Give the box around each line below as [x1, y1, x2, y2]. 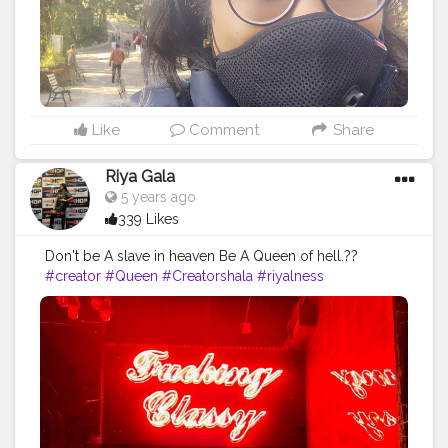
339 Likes [118, 211, 179, 228]
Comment [185, 121, 260, 140]
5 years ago [117, 189, 196, 206]
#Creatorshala [162, 268, 253, 285]
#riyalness [257, 268, 324, 285]
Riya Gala [105, 167, 175, 187]
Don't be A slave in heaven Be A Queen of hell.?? [45, 248, 358, 265]
